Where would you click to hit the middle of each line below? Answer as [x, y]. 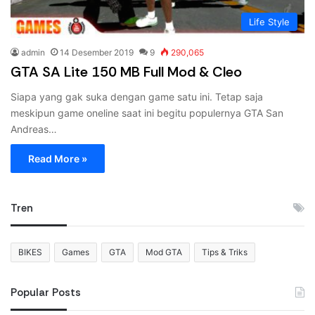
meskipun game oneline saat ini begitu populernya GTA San [147, 113]
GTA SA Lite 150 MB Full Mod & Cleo [126, 72]
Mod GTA [164, 252]
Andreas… [34, 129]
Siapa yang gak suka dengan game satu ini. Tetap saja [137, 97]
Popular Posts [46, 293]
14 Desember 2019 [97, 53]
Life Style [269, 22]
